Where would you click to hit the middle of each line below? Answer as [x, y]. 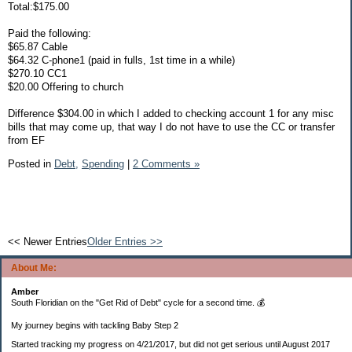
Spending [103, 163]
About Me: [34, 268]
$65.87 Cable [38, 47]
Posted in [31, 163]
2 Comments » [166, 163]
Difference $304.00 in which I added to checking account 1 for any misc [171, 114]
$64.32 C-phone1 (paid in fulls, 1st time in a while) [121, 60]
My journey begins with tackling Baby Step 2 [95, 325]
